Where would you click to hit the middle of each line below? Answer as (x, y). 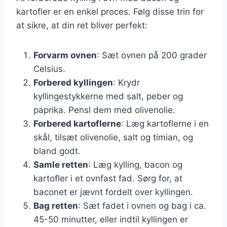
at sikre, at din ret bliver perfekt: (82, 25)
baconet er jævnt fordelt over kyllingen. (113, 192)
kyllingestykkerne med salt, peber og (108, 96)
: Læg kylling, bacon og (135, 164)
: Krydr (126, 82)
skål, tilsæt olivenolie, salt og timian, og (113, 137)
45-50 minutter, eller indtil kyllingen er (111, 219)
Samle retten (61, 164)
